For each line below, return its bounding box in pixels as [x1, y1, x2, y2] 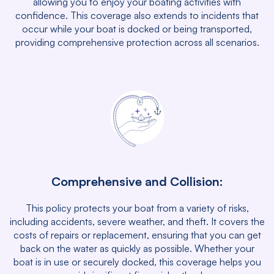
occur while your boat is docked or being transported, [22, 23, 252, 35]
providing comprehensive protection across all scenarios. [15, 36, 259, 48]
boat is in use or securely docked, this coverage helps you [13, 256, 261, 268]
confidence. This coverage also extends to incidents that [15, 9, 259, 21]
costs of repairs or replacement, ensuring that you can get [13, 229, 261, 241]
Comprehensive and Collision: [51, 174, 223, 189]
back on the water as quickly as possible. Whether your [20, 242, 254, 254]
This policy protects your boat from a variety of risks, [25, 202, 249, 214]
